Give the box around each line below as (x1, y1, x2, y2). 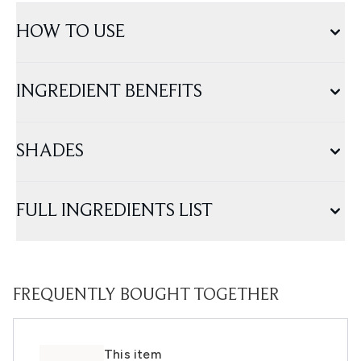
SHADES (16, 142, 84, 162)
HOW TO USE (16, 23, 125, 43)
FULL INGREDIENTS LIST (16, 201, 213, 222)
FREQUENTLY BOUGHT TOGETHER (13, 287, 280, 305)
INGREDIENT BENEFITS (16, 82, 202, 102)
